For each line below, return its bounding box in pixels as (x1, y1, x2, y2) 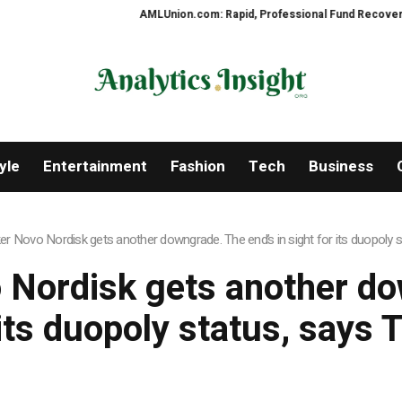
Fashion (170, 155, 225, 179)
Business (308, 155, 373, 179)
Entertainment (42, 155, 147, 179)
